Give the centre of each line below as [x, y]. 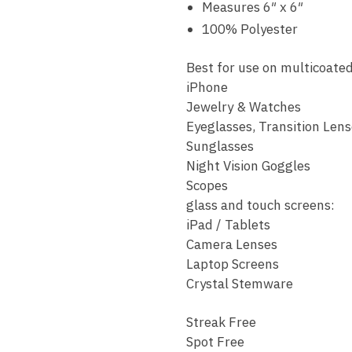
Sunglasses [220, 147]
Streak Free [221, 323]
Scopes [207, 186]
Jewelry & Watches [243, 107]
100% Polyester [249, 29]
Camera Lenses [231, 245]
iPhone [207, 88]
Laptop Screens [232, 264]
